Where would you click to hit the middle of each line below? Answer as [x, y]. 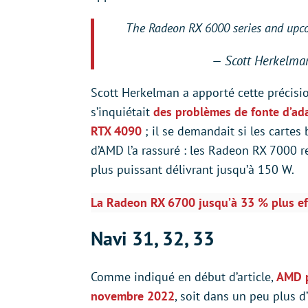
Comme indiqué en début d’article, [184, 277]
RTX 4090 [116, 131]
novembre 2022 [133, 296]
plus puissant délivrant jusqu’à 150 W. [192, 169]
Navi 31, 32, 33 [153, 238]
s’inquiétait [122, 112]
